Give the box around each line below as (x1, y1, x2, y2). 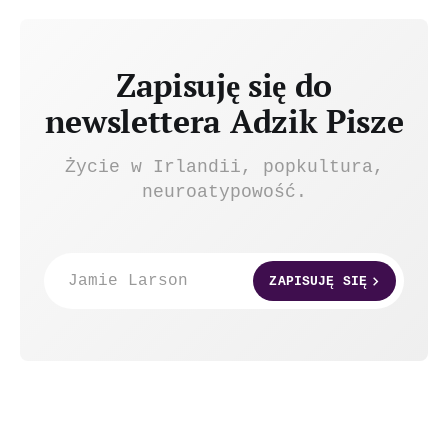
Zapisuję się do (115, 64, 333, 107)
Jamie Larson (68, 271, 188, 290)
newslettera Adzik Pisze (44, 100, 404, 143)
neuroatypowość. (141, 182, 307, 203)
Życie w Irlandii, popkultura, (64, 157, 384, 178)
